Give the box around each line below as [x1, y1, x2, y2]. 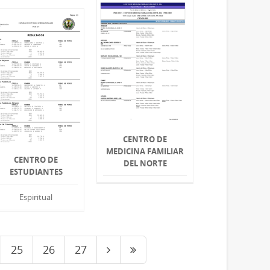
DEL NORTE [123, 158, 167, 169]
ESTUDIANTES [9, 166, 63, 178]
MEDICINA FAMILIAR [106, 146, 184, 157]
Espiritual [19, 192, 53, 203]
